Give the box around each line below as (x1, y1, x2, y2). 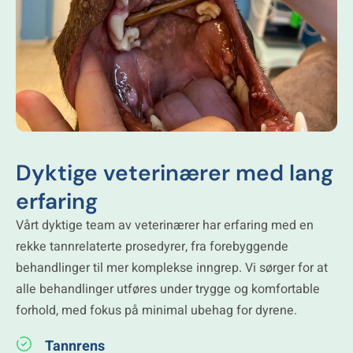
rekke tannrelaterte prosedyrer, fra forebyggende (16, 236, 288, 256)
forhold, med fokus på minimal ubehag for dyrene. (16, 300, 297, 320)
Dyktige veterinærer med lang (16, 158, 333, 188)
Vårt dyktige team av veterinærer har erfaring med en (16, 215, 314, 235)
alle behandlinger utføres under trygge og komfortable (16, 279, 320, 299)
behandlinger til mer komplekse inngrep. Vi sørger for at (16, 258, 328, 277)
